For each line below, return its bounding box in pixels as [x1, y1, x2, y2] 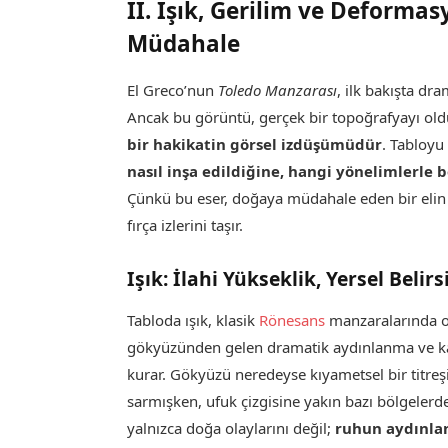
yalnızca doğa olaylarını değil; [127, 418, 336, 439]
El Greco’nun [127, 79, 219, 100]
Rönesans [259, 310, 326, 331]
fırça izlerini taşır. [127, 214, 244, 235]
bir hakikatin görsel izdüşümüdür [127, 133, 383, 154]
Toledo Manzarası [218, 79, 338, 100]
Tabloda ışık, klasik [127, 310, 260, 331]
